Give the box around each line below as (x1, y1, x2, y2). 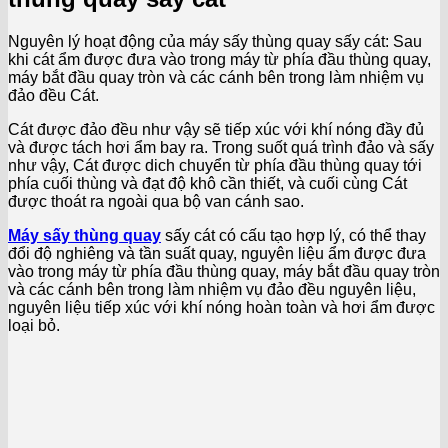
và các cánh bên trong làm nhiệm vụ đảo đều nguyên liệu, (8, 280, 416, 298)
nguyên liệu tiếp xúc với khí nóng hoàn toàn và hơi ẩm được (8, 298, 435, 316)
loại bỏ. (8, 316, 60, 334)
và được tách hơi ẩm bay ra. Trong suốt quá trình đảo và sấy (8, 138, 434, 156)
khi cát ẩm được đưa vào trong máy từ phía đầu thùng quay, (8, 50, 431, 68)
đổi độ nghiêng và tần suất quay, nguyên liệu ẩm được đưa (8, 244, 426, 262)
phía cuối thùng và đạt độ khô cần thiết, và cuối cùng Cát (8, 174, 407, 192)
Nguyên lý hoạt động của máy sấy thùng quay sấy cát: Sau (8, 32, 422, 50)
